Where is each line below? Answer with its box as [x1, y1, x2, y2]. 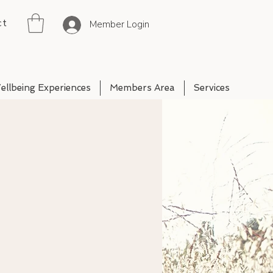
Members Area [110, 82, 175, 93]
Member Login [90, 18, 149, 30]
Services [194, 82, 230, 93]
